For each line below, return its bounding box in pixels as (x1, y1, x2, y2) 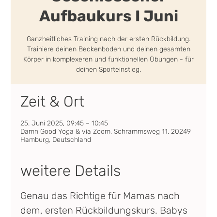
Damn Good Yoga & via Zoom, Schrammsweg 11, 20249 (20, 127, 191, 136)
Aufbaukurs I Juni (39, 7, 178, 25)
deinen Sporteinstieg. (76, 65, 141, 74)
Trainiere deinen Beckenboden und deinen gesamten (27, 45, 190, 53)
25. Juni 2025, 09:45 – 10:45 (20, 119, 108, 127)
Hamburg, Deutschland (20, 136, 92, 144)
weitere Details (20, 162, 121, 180)
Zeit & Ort (20, 93, 85, 110)
